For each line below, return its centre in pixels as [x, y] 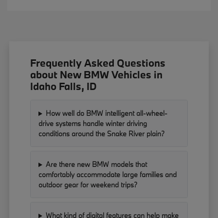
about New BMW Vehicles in [97, 75]
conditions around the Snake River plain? [102, 134]
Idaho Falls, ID [64, 86]
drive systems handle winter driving [93, 124]
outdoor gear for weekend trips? [88, 185]
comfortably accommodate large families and [108, 175]
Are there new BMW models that [96, 164]
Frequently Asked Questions [98, 63]
